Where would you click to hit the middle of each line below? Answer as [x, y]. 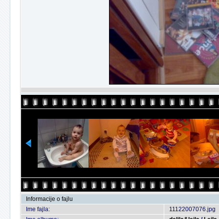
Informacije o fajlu [49, 199]
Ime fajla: [38, 209]
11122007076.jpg [192, 209]
